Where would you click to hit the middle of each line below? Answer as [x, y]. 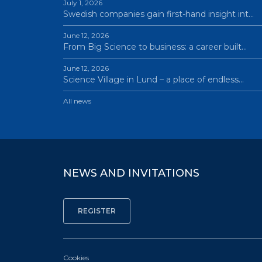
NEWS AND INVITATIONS [131, 173]
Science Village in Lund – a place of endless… [153, 80]
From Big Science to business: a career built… [155, 47]
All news [77, 101]
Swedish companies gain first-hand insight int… [158, 14]
